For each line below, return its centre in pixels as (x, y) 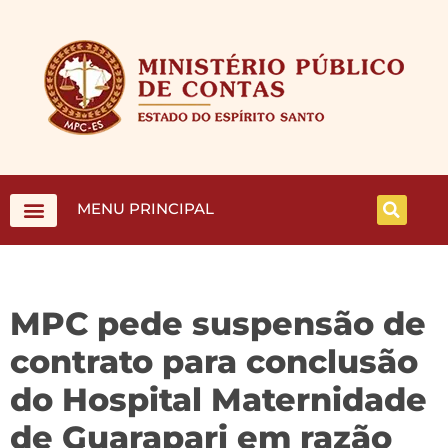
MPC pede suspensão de (218, 323)
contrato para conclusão (214, 361)
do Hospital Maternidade (218, 399)
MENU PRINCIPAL (146, 208)
